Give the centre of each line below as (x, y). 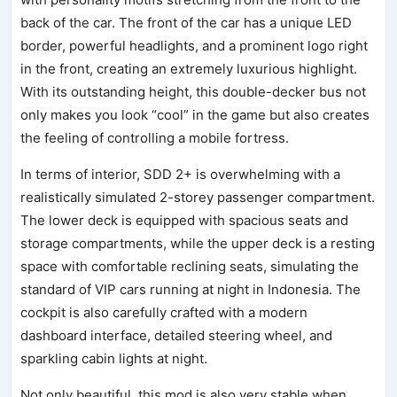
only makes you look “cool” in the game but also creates (195, 114)
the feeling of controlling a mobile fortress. (155, 137)
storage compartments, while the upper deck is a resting (198, 243)
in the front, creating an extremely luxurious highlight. (189, 68)
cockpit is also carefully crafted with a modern (164, 312)
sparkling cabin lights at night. (114, 358)
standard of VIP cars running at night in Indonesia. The (191, 289)
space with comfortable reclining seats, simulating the (190, 266)
